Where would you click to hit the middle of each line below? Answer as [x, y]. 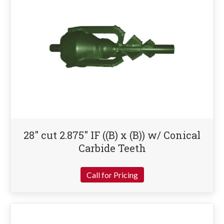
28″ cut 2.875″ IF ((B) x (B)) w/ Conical [112, 135]
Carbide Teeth [112, 148]
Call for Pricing [112, 175]
